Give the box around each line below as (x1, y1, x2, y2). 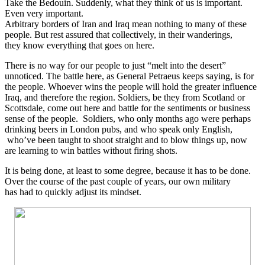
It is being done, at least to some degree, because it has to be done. (5, 166, 253, 176)
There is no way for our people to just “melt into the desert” (5, 60, 226, 71)
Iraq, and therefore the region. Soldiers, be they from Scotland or (5, 92, 245, 103)
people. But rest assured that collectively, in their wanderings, (5, 30, 232, 40)
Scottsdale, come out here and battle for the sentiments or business (5, 103, 250, 114)
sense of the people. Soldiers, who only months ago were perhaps (5, 114, 251, 124)
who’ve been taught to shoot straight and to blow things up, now (5, 135, 247, 146)
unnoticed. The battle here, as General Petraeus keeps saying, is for (5, 71, 254, 82)
